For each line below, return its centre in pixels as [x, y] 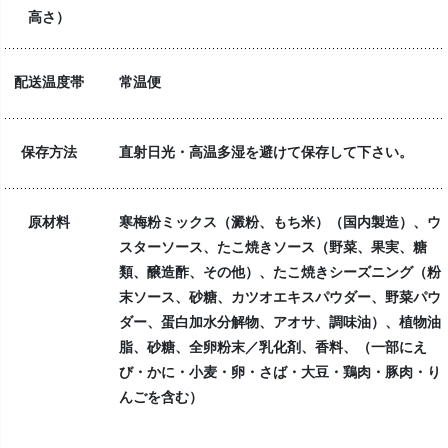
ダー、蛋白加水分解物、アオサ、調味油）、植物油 [279, 320]
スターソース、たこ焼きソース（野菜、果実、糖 [272, 245]
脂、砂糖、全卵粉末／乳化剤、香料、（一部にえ [272, 345]
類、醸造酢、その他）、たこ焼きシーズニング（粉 [279, 270]
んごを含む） [160, 395]
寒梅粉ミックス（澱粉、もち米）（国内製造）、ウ [279, 220]
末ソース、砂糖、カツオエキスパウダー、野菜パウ [279, 295]
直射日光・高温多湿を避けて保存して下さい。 [265, 150]
